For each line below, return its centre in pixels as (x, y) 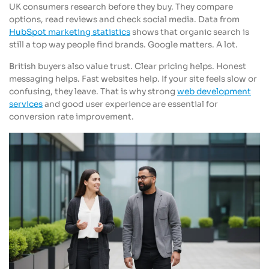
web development (214, 92)
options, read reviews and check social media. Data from (124, 19)
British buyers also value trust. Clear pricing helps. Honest (128, 67)
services (26, 104)
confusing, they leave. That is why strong (93, 92)
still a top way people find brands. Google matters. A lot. (123, 44)
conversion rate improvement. (71, 117)
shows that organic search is (190, 32)
